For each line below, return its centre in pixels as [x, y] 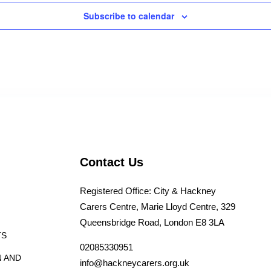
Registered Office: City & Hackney [148, 191]
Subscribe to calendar [129, 16]
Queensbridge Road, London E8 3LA [152, 222]
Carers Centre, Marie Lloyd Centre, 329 [158, 207]
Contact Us [112, 162]
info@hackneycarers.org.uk [135, 263]
